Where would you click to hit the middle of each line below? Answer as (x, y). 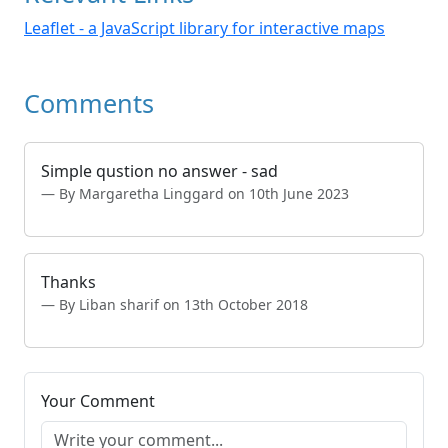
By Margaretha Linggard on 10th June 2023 (204, 194)
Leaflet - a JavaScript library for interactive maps (204, 28)
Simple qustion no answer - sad (159, 171)
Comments (89, 103)
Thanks (68, 282)
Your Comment (98, 401)
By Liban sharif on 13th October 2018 (183, 305)
